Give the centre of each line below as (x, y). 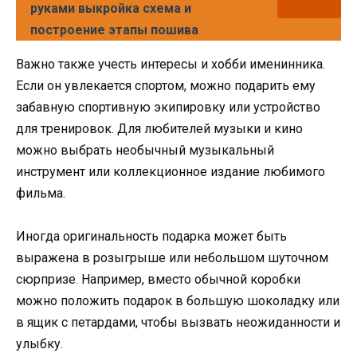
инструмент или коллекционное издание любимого (171, 171)
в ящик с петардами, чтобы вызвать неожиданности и (178, 322)
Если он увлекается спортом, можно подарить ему (166, 85)
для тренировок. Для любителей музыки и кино (159, 128)
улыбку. (39, 343)
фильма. (41, 193)
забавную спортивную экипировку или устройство (168, 107)
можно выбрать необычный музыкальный (145, 150)
